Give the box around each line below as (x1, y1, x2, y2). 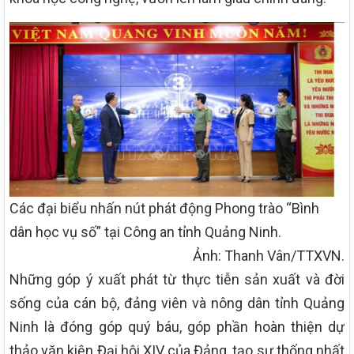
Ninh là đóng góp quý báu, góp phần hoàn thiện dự (9, 318, 345, 335)
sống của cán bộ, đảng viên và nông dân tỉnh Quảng (9, 294, 345, 311)
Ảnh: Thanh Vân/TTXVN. (193, 247, 345, 264)
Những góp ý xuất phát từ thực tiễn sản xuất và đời (9, 270, 345, 288)
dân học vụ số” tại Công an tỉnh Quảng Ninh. (9, 223, 281, 240)
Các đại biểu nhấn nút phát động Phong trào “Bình (9, 199, 319, 217)
